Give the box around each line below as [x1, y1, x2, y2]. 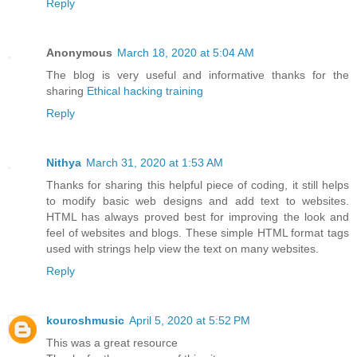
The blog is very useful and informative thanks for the [46, 69, 349, 82]
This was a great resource [46, 336, 178, 350]
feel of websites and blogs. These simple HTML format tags [46, 226, 349, 240]
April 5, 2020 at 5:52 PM [129, 314, 250, 328]
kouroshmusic [46, 314, 124, 328]
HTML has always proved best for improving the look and [46, 210, 349, 224]
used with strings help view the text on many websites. [46, 242, 319, 256]
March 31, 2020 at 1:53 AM [86, 156, 223, 170]
